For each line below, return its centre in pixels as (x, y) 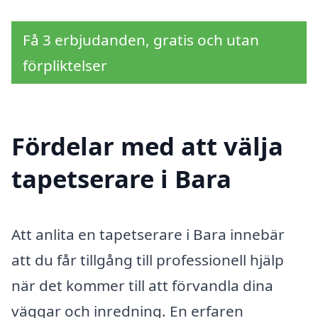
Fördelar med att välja (147, 146)
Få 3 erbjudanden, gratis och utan (141, 40)
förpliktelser (65, 66)
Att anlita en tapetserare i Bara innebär (148, 234)
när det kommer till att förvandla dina (142, 285)
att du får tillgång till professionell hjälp (148, 259)
